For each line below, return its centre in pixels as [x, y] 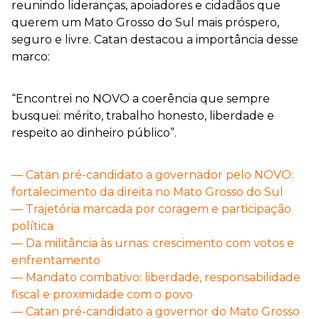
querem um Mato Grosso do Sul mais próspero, [145, 22]
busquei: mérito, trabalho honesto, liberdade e [143, 115]
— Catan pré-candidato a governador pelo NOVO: [152, 174]
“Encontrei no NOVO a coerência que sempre [141, 98]
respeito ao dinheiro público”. [94, 132]
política [32, 226]
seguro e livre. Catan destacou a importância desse [155, 39]
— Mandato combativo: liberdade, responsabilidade [156, 277]
